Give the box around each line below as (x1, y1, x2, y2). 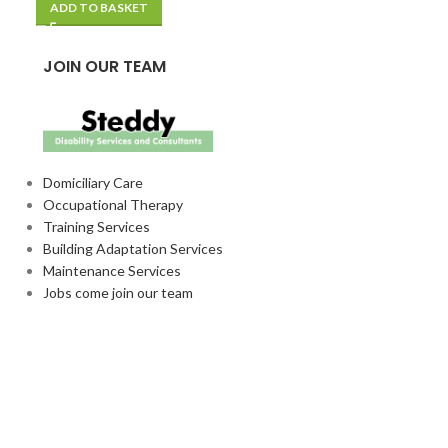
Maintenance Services (42, 262, 181, 280)
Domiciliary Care (42, 174, 143, 192)
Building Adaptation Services (42, 240, 223, 258)
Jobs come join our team (42, 284, 193, 302)
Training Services (42, 218, 150, 236)
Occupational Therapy (42, 196, 183, 214)
